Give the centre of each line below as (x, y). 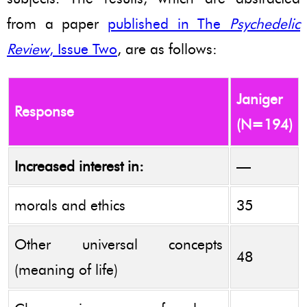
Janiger (259, 99)
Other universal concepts (119, 244)
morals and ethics (70, 205)
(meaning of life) (66, 269)
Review (28, 49)
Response (44, 111)
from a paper (57, 23)
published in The (169, 23)
